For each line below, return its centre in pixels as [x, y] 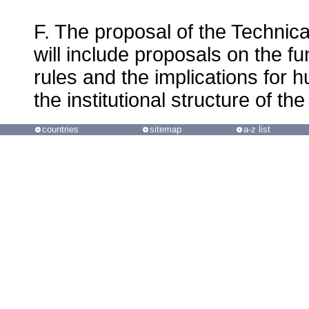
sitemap [165, 129]
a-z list [257, 129]
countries [60, 129]
